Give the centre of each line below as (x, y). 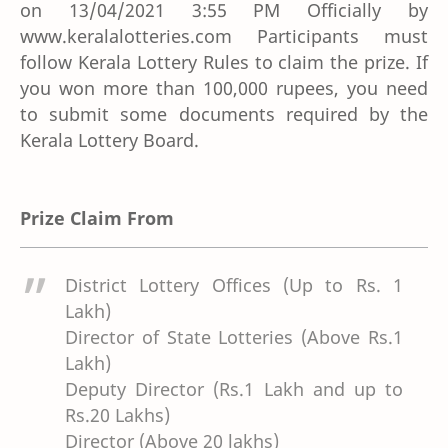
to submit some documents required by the (224, 113)
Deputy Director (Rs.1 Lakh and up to (234, 388)
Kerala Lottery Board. (109, 139)
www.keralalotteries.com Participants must (224, 35)
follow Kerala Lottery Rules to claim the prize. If (224, 61)
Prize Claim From (97, 217)
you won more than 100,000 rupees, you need (224, 87)
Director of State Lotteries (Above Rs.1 (234, 336)
